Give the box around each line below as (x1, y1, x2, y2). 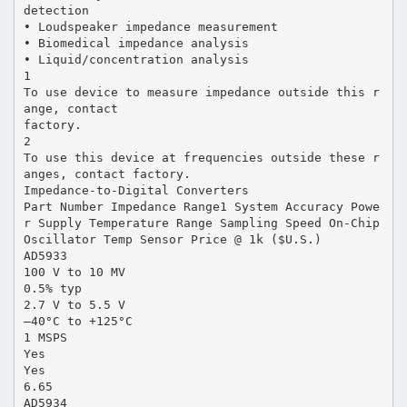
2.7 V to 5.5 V (23, 297, 125, 312)
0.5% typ (23, 281, 82, 295)
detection (23, 3, 89, 17)
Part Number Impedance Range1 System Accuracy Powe (23, 199, 380, 213)
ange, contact (23, 101, 118, 115)
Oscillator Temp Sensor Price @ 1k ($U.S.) (23, 232, 322, 246)
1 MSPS (23, 330, 67, 344)
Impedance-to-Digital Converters (23, 183, 249, 197)
